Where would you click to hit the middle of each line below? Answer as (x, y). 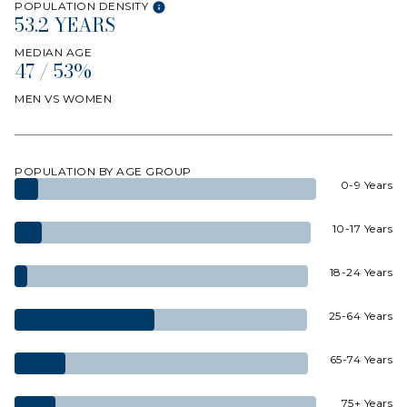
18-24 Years (361, 272)
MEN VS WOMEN (63, 98)
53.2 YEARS (65, 25)
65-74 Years (361, 359)
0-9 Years (366, 184)
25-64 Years (360, 315)
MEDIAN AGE (53, 52)
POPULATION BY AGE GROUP (103, 171)
